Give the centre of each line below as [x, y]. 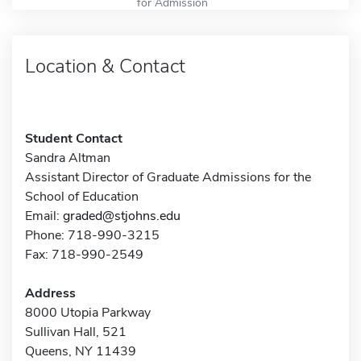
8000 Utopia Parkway [88, 312]
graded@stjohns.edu [122, 216]
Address [50, 293]
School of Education [82, 196]
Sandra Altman [68, 158]
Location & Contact [105, 66]
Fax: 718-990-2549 [84, 254]
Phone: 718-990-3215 [92, 235]
